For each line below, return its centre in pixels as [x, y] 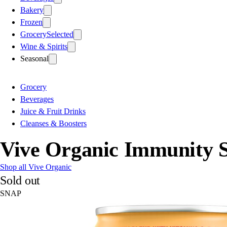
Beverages [37, 99]
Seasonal [34, 58]
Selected [60, 34]
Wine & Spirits [44, 46]
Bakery [32, 10]
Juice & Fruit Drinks [53, 111]
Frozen [31, 22]
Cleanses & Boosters [53, 123]
